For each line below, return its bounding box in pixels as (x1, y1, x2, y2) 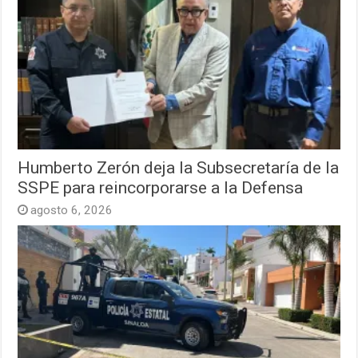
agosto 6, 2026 (30, 203, 113, 218)
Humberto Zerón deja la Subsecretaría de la (18, 157, 340, 178)
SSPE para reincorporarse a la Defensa (18, 177, 304, 198)
